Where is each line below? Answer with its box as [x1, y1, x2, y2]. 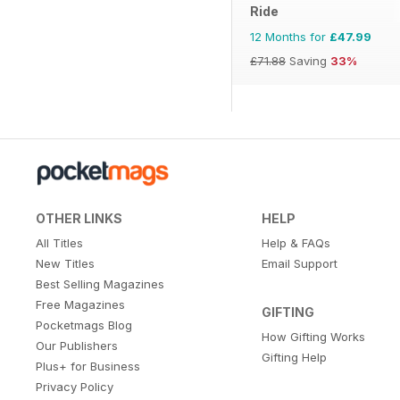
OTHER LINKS [36, 211, 122, 227]
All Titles [36, 236, 83, 251]
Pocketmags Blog [36, 318, 132, 333]
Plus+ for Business [36, 359, 140, 374]
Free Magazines [36, 297, 125, 312]
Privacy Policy [36, 379, 113, 395]
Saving [286, 54, 330, 69]
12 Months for [250, 29, 329, 45]
